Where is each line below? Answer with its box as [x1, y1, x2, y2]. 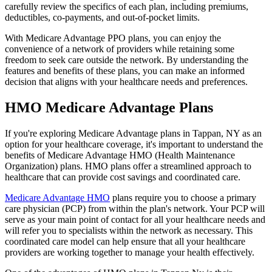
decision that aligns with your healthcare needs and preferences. [5, 76, 248, 87]
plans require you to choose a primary [110, 192, 256, 203]
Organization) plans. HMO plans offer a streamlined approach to [5, 160, 251, 171]
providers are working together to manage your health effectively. [5, 246, 254, 257]
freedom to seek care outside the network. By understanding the [5, 54, 248, 65]
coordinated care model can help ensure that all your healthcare [5, 236, 245, 246]
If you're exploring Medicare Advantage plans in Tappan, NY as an [5, 127, 262, 138]
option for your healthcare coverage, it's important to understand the [5, 138, 263, 149]
